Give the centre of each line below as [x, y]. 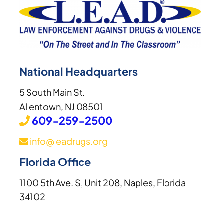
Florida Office [55, 162]
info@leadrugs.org [68, 141]
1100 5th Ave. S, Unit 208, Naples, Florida [103, 183]
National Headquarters [79, 71]
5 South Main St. [52, 92]
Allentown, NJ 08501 [61, 107]
